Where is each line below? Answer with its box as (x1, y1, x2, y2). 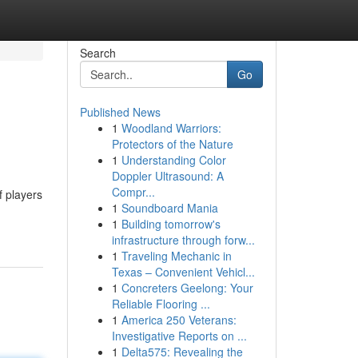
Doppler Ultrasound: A (111, 168, 224, 184)
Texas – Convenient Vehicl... (111, 264, 255, 280)
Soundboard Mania (121, 200, 218, 216)
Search (79, 45, 116, 61)
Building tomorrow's (121, 216, 221, 232)
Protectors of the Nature (111, 136, 233, 152)
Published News (79, 104, 161, 120)
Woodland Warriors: (121, 120, 221, 136)
